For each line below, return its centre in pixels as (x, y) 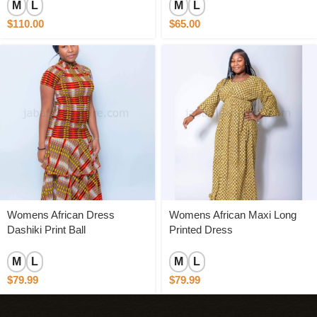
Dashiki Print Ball (46, 230)
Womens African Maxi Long (233, 215)
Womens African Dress (61, 215)
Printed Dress (201, 230)
